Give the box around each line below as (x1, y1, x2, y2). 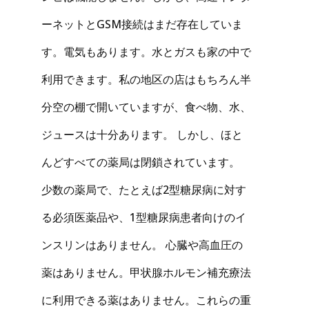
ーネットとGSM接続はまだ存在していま (41, 16, 243, 32)
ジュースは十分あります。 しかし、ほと (41, 126, 243, 142)
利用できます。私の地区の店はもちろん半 (41, 71, 251, 87)
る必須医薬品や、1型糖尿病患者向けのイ (41, 209, 246, 225)
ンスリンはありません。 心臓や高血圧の (41, 237, 243, 252)
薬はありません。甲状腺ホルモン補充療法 (41, 264, 251, 280)
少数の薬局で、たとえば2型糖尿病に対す (41, 181, 246, 197)
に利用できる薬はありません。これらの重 (41, 292, 251, 308)
